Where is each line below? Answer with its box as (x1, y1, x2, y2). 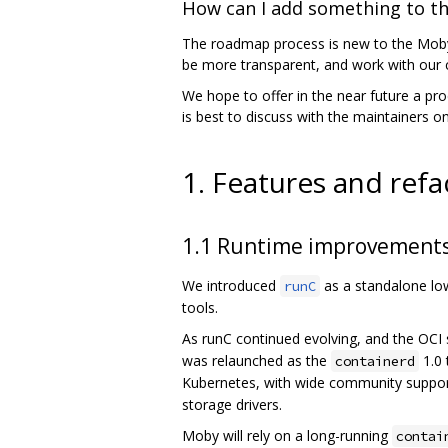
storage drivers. (182, 395, 282, 415)
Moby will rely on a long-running (182, 426, 392, 446)
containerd (335, 352, 415, 371)
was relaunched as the (182, 351, 331, 371)
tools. (182, 298, 218, 318)
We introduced (182, 276, 280, 296)
